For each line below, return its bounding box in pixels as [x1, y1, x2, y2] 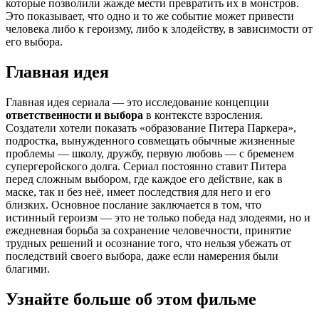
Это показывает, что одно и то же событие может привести [6, 10, 294, 23]
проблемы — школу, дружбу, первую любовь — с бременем [6, 147, 294, 160]
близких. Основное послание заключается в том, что [6, 199, 261, 211]
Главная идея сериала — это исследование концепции [6, 96, 269, 109]
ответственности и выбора [6, 109, 143, 122]
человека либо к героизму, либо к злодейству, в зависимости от [6, 23, 313, 36]
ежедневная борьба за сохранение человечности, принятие [6, 224, 291, 237]
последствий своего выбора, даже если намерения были [6, 250, 278, 263]
